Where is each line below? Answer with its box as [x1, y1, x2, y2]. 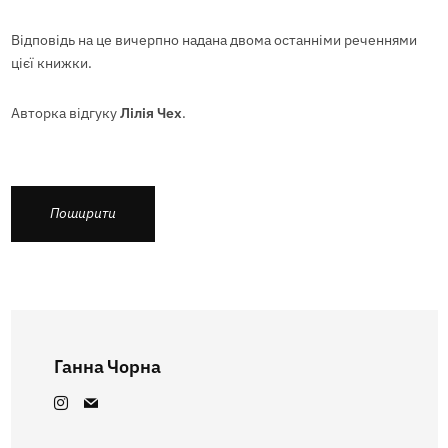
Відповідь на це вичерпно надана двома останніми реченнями [10, 31, 417, 50]
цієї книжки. [10, 54, 92, 73]
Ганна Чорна [54, 354, 161, 378]
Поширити [49, 204, 116, 223]
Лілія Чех [119, 103, 182, 122]
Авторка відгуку [10, 103, 120, 122]
